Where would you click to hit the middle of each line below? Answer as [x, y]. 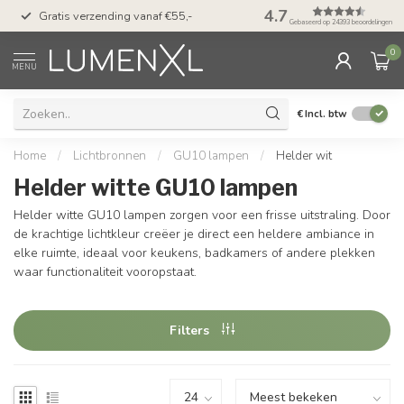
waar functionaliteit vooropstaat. [105, 272]
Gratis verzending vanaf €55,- [115, 16]
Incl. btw [326, 114]
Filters [191, 330]
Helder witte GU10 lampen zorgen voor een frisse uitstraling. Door [202, 215]
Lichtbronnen [110, 156]
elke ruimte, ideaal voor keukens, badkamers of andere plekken [194, 253]
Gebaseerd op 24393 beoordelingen [341, 23]
